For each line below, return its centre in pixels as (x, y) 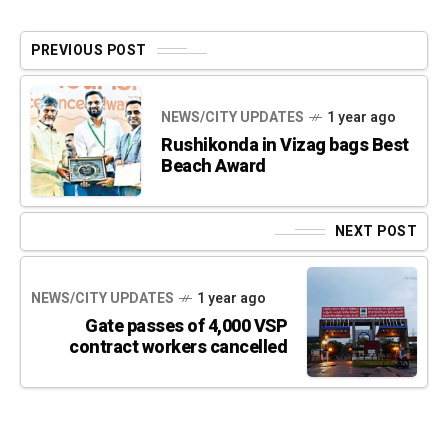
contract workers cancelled (178, 348)
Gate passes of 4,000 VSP (186, 327)
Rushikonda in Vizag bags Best (285, 146)
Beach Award (213, 167)
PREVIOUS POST (89, 51)
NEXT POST (375, 232)
